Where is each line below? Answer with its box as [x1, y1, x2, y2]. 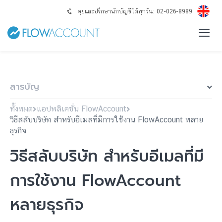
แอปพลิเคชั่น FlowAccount [37, 104, 126, 113]
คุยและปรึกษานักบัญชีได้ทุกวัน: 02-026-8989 [77, 7, 192, 15]
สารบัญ [10, 80, 39, 94]
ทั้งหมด [10, 104, 33, 113]
